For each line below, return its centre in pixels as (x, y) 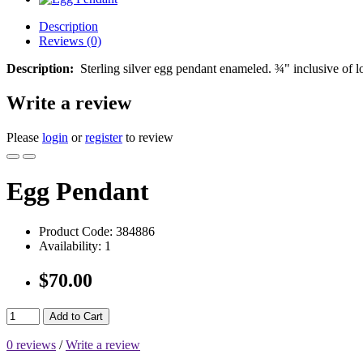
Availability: (70, 246)
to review (148, 137)
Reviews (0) (70, 41)
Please (24, 137)
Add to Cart (76, 316)
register (104, 137)
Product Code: (76, 231)
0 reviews (31, 344)
